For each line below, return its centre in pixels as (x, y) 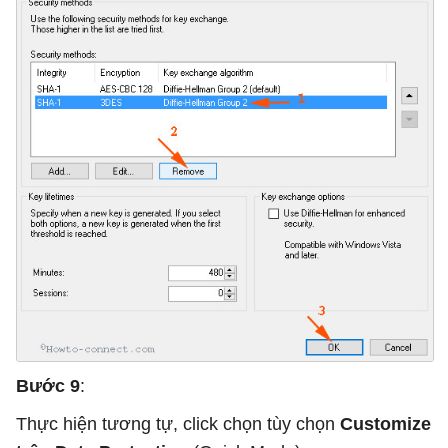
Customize (385, 424)
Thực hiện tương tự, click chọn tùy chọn (178, 424)
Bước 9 (48, 386)
